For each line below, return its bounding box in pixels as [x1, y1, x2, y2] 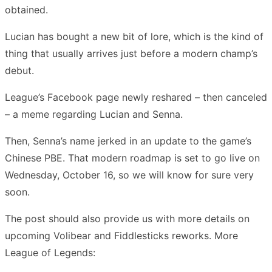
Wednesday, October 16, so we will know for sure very [5, 168, 254, 181]
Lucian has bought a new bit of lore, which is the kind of [5, 30, 263, 42]
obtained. [5, 3, 48, 16]
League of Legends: [5, 246, 95, 259]
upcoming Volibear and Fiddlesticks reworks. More [5, 229, 238, 242]
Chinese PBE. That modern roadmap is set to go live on [5, 151, 260, 164]
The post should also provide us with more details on [5, 212, 250, 225]
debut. [5, 64, 34, 76]
